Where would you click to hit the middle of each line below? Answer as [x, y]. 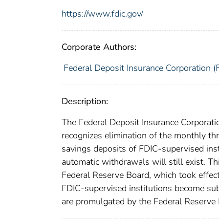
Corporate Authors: [99, 47]
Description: [85, 101]
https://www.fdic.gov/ [102, 13]
